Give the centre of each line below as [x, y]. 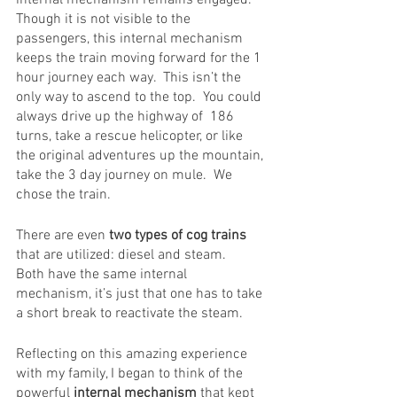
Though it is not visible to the [105, 19]
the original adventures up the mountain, [141, 156]
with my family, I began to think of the [131, 374]
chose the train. [63, 195]
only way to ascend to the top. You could [140, 97]
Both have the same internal [103, 274]
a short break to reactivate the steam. [133, 313]
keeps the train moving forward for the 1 [140, 58]
